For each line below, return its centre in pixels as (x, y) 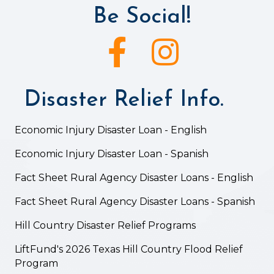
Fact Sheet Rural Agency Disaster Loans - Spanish (135, 201)
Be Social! (142, 17)
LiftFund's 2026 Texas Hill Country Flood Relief (129, 249)
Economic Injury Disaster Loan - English (112, 130)
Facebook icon (143, 43)
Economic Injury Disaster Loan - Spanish (112, 154)
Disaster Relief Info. (124, 100)
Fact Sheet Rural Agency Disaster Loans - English (135, 177)
